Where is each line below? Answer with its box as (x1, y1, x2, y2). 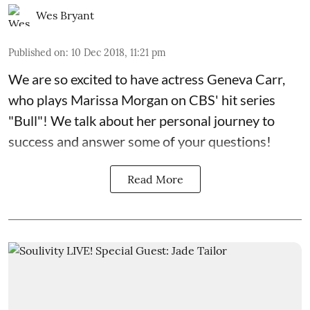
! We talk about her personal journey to (43, 111, 275, 129)
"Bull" (8, 111, 43, 129)
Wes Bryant (36, 8, 94, 22)
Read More (127, 172, 183, 186)
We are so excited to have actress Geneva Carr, (8, 70, 285, 87)
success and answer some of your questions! (8, 132, 271, 149)
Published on (8, 46, 66, 59)
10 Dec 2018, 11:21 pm (71, 46, 166, 59)
